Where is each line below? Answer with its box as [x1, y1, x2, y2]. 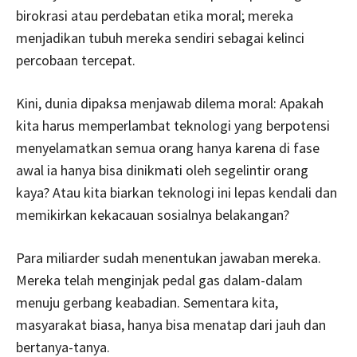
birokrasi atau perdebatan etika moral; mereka [16, 6, 293, 25]
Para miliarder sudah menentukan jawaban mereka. [16, 249, 321, 268]
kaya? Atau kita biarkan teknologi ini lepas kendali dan [16, 183, 337, 202]
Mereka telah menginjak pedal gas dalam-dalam [16, 271, 303, 290]
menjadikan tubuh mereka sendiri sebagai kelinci [16, 29, 304, 48]
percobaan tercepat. [16, 51, 135, 70]
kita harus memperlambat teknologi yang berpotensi [16, 116, 330, 135]
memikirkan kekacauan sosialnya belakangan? [16, 206, 289, 225]
